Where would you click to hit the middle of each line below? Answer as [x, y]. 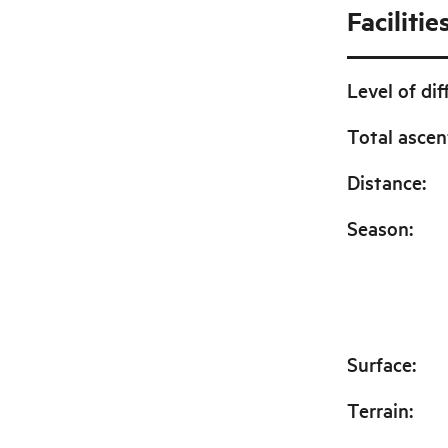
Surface [379, 364]
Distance [384, 182]
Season [377, 228]
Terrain [377, 410]
